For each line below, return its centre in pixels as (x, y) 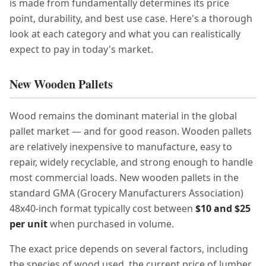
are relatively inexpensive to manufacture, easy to (121, 147)
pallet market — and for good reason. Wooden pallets (131, 131)
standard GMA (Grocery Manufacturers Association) (126, 193)
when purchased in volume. (111, 224)
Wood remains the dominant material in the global (123, 116)
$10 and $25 (223, 208)
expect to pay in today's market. (81, 49)
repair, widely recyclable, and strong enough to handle (131, 162)
